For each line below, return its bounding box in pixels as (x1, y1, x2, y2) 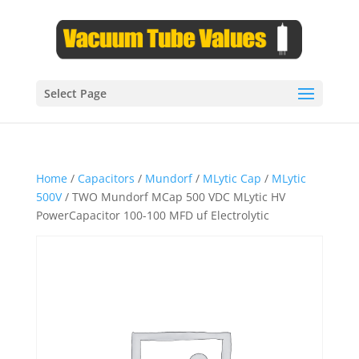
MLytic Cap (202, 171, 261, 186)
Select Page (43, 86, 107, 101)
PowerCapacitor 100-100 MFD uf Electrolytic (35, 208, 269, 223)
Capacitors (77, 171, 135, 186)
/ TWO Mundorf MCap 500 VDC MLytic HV (61, 189, 285, 204)
